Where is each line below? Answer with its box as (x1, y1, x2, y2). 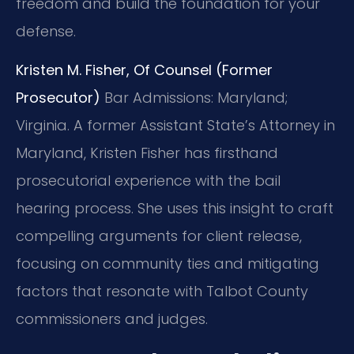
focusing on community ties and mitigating (16, 254, 319, 274)
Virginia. (16, 115, 70, 136)
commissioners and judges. (16, 309, 208, 330)
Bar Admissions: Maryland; (100, 88, 288, 108)
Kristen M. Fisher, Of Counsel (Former (16, 60, 273, 81)
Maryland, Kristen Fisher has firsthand (16, 143, 278, 164)
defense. (16, 21, 76, 41)
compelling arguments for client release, (16, 226, 302, 247)
